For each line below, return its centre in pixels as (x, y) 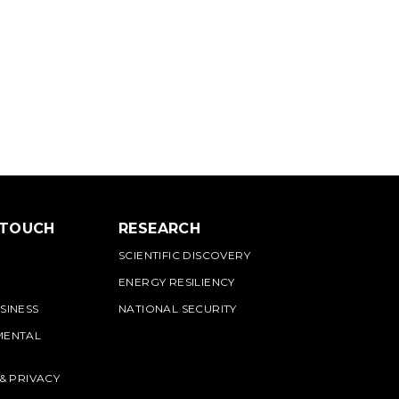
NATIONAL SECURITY (178, 309)
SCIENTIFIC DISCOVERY (184, 255)
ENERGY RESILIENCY (177, 282)
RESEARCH (160, 228)
